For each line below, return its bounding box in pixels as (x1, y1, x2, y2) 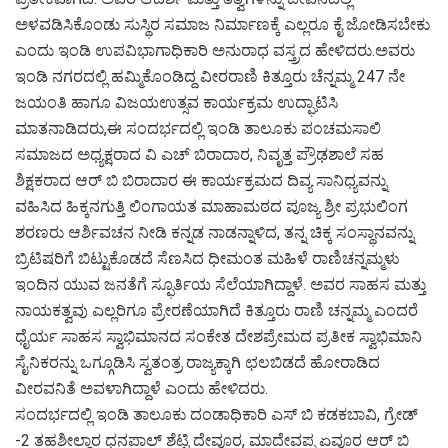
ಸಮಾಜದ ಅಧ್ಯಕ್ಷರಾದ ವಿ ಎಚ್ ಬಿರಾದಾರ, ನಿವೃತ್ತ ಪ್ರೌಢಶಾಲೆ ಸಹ (15, 144, 384, 164)
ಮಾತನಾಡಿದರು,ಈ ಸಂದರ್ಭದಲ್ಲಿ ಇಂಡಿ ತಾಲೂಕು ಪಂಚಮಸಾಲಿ (15, 118, 381, 138)
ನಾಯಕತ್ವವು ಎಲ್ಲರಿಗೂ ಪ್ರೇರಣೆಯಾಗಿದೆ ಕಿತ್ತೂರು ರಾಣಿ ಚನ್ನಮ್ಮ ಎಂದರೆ (15, 300, 418, 320)
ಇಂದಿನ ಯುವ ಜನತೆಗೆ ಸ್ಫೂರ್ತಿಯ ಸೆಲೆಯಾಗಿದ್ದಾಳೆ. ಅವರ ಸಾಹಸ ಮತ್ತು (15, 274, 426, 294)
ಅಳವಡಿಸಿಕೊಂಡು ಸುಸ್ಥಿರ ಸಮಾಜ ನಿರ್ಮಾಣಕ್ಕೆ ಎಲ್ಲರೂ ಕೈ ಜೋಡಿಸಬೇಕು (15, 14, 430, 34)
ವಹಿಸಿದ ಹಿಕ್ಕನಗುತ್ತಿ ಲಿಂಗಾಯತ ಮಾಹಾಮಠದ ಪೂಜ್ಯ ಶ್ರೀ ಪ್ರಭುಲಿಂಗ (15, 196, 408, 216)
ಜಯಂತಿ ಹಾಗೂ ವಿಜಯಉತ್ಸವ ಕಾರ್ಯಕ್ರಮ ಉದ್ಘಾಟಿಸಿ (15, 92, 338, 112)
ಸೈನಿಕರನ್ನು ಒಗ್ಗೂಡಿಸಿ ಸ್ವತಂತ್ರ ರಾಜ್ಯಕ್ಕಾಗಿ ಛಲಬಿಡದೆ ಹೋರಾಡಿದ (15, 352, 380, 372)
